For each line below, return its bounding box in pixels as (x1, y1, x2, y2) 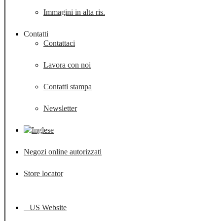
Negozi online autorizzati (24, 147, 102, 156)
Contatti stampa (43, 82, 92, 91)
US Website (24, 203, 67, 212)
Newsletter (43, 104, 77, 112)
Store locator (24, 169, 63, 178)
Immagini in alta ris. (43, 7, 105, 16)
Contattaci (43, 38, 75, 47)
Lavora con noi (43, 60, 91, 69)
